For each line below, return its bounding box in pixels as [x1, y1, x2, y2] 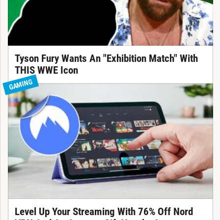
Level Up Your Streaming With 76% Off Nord [14, 206, 193, 218]
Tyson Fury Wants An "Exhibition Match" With [14, 53, 198, 65]
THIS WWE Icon [14, 64, 78, 77]
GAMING [7, 78, 33, 92]
